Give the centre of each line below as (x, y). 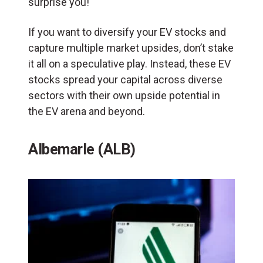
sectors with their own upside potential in (124, 95)
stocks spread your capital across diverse (125, 79)
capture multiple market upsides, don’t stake (131, 48)
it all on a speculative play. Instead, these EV (129, 63)
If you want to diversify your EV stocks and (127, 32)
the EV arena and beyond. (87, 111)
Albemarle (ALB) (82, 149)
